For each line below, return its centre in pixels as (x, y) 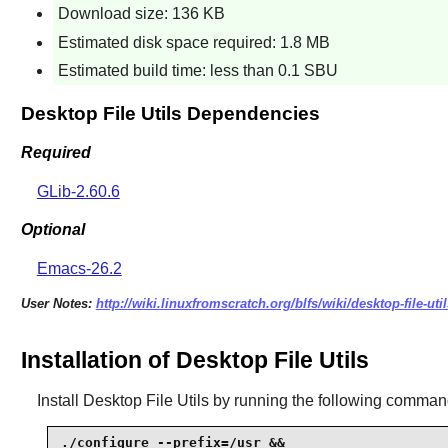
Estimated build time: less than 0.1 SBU (197, 71)
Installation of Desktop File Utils (194, 359)
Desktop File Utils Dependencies (170, 114)
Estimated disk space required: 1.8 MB (193, 42)
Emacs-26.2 (79, 269)
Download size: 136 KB (141, 14)
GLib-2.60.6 (78, 191)
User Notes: (58, 304)
